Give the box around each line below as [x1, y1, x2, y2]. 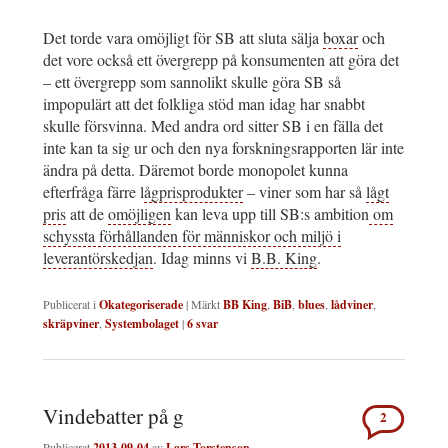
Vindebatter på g [43, 401, 184, 430]
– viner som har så [243, 180, 366, 202]
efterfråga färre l [43, 180, 144, 202]
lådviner [331, 295, 373, 313]
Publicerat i [43, 295, 96, 312]
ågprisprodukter [144, 180, 243, 202]
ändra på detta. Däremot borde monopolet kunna [43, 158, 348, 180]
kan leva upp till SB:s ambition [171, 202, 369, 224]
